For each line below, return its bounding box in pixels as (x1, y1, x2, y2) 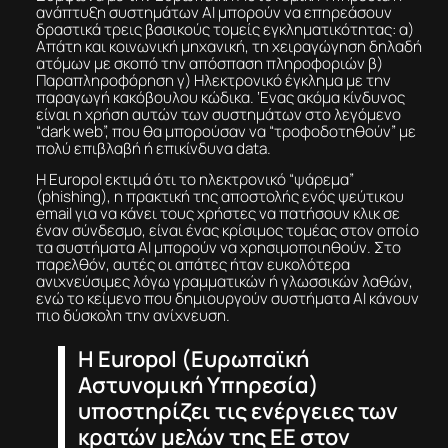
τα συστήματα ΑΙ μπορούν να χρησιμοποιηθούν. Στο (35, 236, 401, 258)
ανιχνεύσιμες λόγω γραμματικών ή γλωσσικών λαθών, (35, 270, 413, 292)
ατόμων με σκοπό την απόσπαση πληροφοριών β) (35, 52, 383, 74)
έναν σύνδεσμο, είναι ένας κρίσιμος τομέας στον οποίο (35, 219, 419, 241)
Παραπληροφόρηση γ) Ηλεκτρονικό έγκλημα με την (35, 69, 391, 91)
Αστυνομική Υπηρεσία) (77, 369, 319, 400)
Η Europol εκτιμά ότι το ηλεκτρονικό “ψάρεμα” (35, 168, 354, 190)
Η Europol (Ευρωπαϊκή (77, 343, 309, 374)
